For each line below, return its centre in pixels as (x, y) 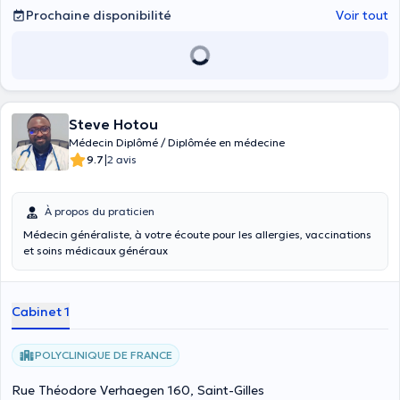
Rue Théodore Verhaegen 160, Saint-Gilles (138, 390)
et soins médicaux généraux (96, 250)
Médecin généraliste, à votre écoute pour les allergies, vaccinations (197, 234)
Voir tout (362, 15)
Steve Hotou (113, 124)
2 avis (122, 159)
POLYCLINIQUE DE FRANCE (104, 355)
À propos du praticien (100, 211)
